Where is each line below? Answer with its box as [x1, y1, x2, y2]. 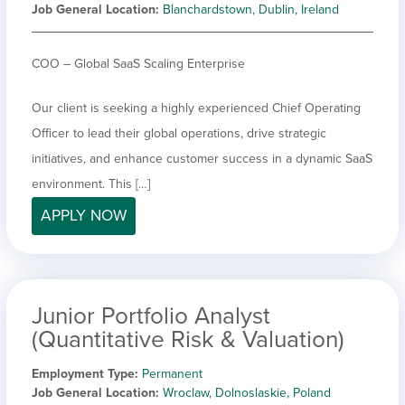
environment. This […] [32, 175, 150, 192]
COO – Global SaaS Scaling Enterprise [32, 55, 245, 71]
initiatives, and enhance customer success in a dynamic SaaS [32, 150, 372, 166]
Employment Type [32, 365, 135, 381]
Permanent [142, 365, 202, 381]
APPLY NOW [41, 205, 127, 225]
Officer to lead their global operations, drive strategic [32, 125, 326, 141]
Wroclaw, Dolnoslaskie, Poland [163, 384, 331, 400]
